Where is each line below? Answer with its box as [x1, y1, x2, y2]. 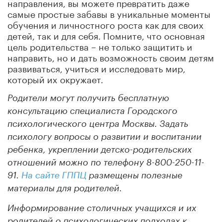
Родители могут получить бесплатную [7, 93, 169, 103]
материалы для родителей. [7, 183, 122, 193]
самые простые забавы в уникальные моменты [7, 5, 211, 20]
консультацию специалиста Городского [7, 106, 177, 115]
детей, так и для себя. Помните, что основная [7, 27, 205, 42]
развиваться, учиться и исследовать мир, [7, 60, 185, 74]
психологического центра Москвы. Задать [7, 119, 188, 128]
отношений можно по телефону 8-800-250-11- [7, 158, 204, 167]
